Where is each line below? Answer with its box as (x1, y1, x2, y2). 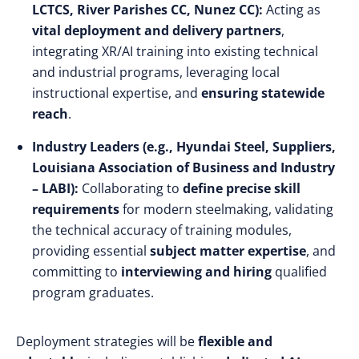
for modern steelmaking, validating (119, 200, 333, 218)
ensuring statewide (201, 84, 325, 102)
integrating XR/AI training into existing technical (32, 42, 318, 60)
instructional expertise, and (32, 84, 201, 102)
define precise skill (183, 179, 301, 197)
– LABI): (32, 179, 79, 197)
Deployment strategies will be (16, 333, 198, 350)
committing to (32, 263, 121, 280)
